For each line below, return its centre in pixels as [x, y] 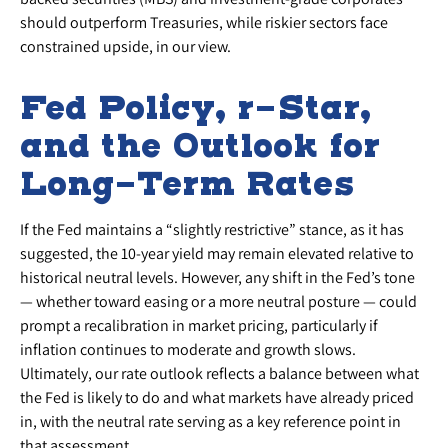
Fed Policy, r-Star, [195, 107]
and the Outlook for [200, 145]
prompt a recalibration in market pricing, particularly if [199, 325]
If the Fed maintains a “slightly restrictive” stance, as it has [212, 229]
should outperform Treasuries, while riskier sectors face [204, 22]
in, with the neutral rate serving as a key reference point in [210, 421]
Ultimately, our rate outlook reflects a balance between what [219, 373]
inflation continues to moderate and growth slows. [188, 349]
